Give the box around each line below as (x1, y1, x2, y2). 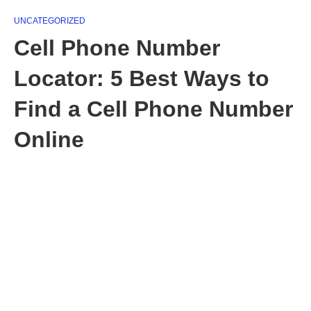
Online (14, 127, 84, 152)
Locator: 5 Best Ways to (14, 66, 269, 91)
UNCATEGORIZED (14, 16, 85, 26)
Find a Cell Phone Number (14, 96, 293, 121)
